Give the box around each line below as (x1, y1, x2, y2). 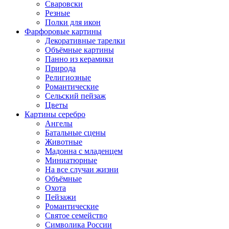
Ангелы (45, 119, 73, 128)
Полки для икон (45, 17, 101, 27)
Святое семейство (45, 211, 107, 220)
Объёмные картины (45, 45, 114, 54)
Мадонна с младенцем (45, 146, 123, 155)
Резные (45, 8, 70, 17)
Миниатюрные (45, 155, 97, 165)
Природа (45, 63, 76, 73)
